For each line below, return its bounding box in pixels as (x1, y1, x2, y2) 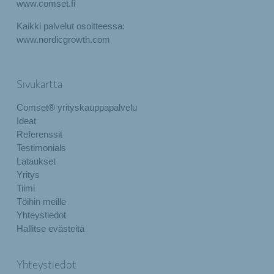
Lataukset (16, 156, 56, 166)
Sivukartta (16, 80, 62, 91)
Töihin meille (16, 196, 66, 207)
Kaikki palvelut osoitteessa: (16, 21, 125, 31)
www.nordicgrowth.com (16, 34, 110, 45)
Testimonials (16, 143, 66, 153)
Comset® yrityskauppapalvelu (16, 102, 137, 113)
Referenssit (16, 129, 62, 139)
